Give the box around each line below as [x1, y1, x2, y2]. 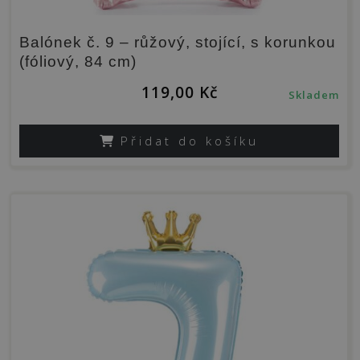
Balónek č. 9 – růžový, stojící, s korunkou [19, 33, 336, 51]
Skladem [288, 87, 339, 102]
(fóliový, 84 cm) [19, 52, 137, 70]
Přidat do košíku [121, 132, 259, 149]
